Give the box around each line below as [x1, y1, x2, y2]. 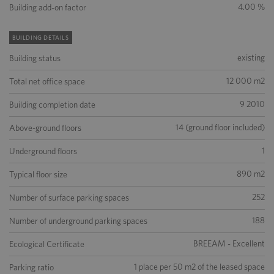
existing [237, 53, 265, 62]
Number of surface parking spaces [9, 193, 129, 202]
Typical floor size [9, 169, 67, 179]
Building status [9, 53, 61, 63]
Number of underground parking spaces [9, 216, 147, 226]
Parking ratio [9, 262, 54, 272]
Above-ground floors [9, 123, 81, 133]
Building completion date [9, 100, 95, 109]
